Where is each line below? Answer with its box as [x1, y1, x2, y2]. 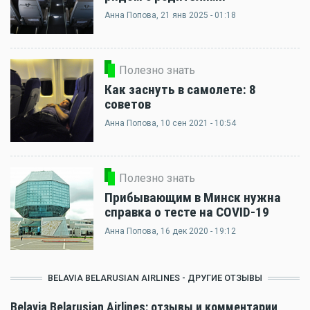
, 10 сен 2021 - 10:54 [156, 118, 236, 128]
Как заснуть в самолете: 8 [104, 82, 256, 98]
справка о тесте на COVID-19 [104, 204, 269, 220]
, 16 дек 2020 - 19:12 [156, 226, 236, 236]
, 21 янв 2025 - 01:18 [156, 10, 236, 20]
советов [104, 96, 151, 112]
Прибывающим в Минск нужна [104, 190, 281, 206]
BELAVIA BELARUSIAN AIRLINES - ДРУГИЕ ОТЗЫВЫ [48, 273, 262, 283]
